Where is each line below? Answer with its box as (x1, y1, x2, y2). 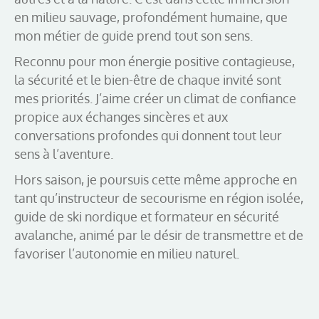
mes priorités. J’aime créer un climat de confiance (14, 90, 296, 106)
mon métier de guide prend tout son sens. (14, 27, 253, 43)
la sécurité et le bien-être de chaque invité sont (14, 71, 281, 88)
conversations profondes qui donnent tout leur (14, 127, 282, 143)
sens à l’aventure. (14, 145, 113, 162)
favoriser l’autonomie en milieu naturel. (14, 245, 239, 261)
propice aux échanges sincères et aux (14, 108, 228, 125)
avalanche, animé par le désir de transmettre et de (14, 226, 303, 243)
